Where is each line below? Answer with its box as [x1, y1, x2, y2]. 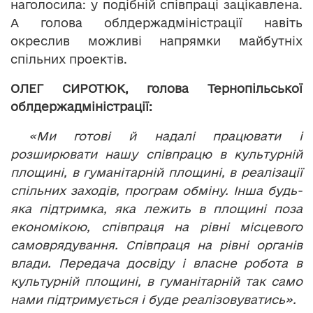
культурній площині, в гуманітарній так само [10, 274, 303, 288]
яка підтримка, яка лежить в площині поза [10, 201, 303, 215]
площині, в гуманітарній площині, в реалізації [10, 165, 303, 179]
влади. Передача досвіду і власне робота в [10, 256, 303, 270]
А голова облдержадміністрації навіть [10, 15, 303, 29]
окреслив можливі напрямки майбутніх [10, 34, 303, 48]
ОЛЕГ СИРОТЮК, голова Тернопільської [10, 81, 303, 95]
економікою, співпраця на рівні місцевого [10, 219, 303, 233]
